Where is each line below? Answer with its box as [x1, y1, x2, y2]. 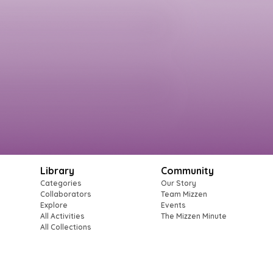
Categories [40, 179, 82, 188]
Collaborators [40, 190, 91, 199]
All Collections [40, 222, 91, 232]
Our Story [160, 179, 196, 188]
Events [160, 200, 186, 210]
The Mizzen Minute [160, 211, 227, 221]
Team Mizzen [160, 190, 207, 199]
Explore [40, 200, 68, 210]
